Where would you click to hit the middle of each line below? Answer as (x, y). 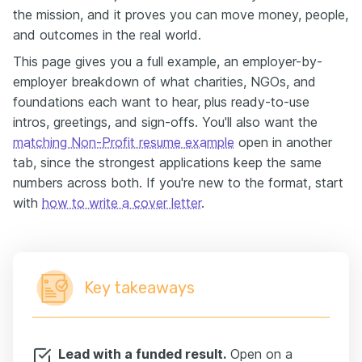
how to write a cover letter (122, 203)
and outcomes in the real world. (107, 35)
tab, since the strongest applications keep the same (167, 162)
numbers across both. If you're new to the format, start (178, 183)
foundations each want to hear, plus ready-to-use (161, 102)
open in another (283, 142)
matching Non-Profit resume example (124, 142)
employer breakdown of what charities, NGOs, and (164, 82)
